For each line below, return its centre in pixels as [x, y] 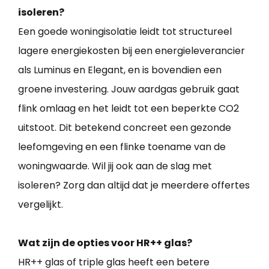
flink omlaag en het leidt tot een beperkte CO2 [128, 108]
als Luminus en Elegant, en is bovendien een [120, 70]
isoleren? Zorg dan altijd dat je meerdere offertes [134, 185]
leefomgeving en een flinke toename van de [122, 147]
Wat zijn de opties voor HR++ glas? [105, 243]
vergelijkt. [41, 204]
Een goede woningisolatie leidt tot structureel [125, 31]
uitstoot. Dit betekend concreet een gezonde [125, 127]
